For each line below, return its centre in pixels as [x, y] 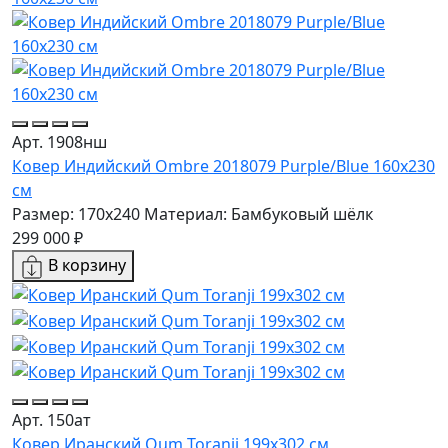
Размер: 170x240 [76, 213]
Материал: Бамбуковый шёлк [258, 213]
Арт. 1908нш [59, 141]
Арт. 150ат [51, 420]
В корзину [87, 264]
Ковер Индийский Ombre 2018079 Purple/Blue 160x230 [223, 165]
